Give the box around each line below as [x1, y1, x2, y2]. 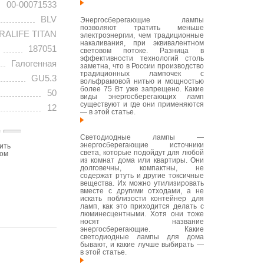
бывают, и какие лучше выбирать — [80, 240, 204, 249]
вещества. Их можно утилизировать [80, 179, 204, 187]
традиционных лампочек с [80, 70, 204, 78]
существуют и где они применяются [80, 100, 204, 108]
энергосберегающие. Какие [80, 225, 204, 233]
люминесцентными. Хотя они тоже [80, 210, 204, 218]
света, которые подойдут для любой [80, 148, 204, 157]
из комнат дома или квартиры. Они [80, 156, 204, 164]
